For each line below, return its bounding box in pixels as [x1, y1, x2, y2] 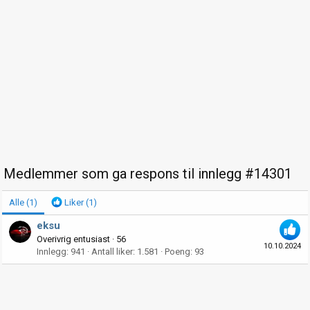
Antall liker [91, 246, 133, 257]
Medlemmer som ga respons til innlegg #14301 [3, 165, 292, 182]
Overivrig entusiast [37, 234, 110, 245]
